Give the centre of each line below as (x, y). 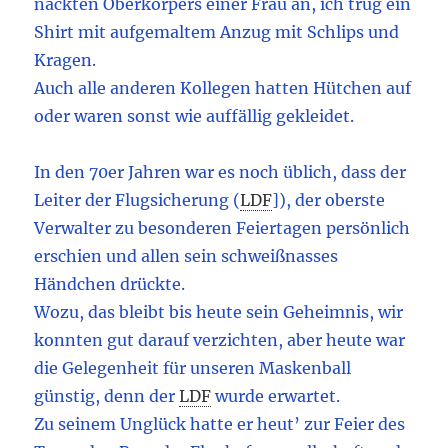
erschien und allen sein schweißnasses (186, 256)
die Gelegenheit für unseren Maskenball (193, 368)
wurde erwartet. (278, 396)
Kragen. (65, 60)
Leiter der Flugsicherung (134, 200)
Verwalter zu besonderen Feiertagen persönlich (222, 228)
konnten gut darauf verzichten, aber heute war (220, 340)
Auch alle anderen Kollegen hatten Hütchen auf (223, 88)
